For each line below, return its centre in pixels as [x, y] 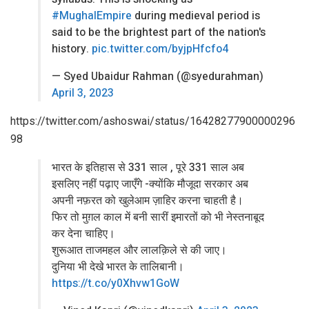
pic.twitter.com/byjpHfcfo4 [160, 49]
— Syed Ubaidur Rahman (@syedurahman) [158, 77]
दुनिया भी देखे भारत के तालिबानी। [118, 267]
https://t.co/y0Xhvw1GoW [116, 284]
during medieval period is [196, 16]
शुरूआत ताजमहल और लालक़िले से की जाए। [139, 251]
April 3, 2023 [83, 93]
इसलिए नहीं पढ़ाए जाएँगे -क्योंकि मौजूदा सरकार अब [150, 185]
